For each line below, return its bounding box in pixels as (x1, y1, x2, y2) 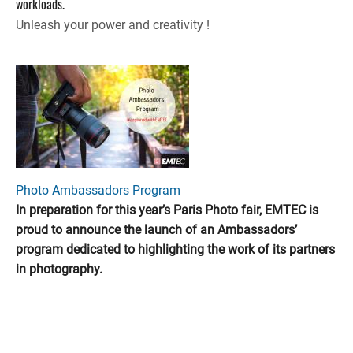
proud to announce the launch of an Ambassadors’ (16, 221, 297, 237)
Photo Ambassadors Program (16, 182, 180, 198)
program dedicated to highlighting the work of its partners (16, 241, 335, 257)
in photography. (16, 261, 102, 277)
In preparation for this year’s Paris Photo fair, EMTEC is (16, 202, 318, 217)
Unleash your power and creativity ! (16, 17, 210, 33)
